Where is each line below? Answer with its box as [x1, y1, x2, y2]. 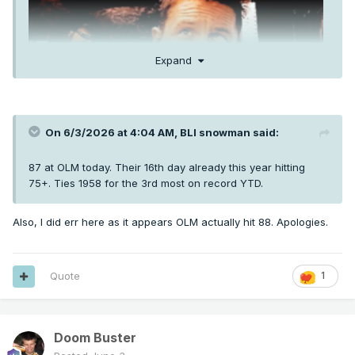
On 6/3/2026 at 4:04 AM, [45, 125, 180, 139]
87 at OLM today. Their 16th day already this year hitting [29, 160, 305, 174]
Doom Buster [54, 330, 136, 346]
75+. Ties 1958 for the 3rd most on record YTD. [29, 176, 266, 189]
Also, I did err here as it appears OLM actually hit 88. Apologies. [13, 215, 331, 228]
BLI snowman [180, 125, 250, 139]
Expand [155, 53, 198, 67]
